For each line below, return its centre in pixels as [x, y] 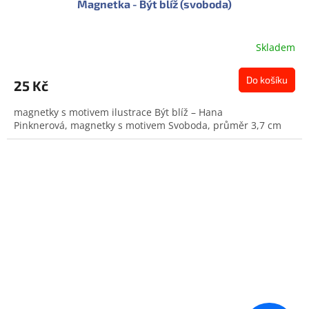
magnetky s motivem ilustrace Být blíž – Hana [118, 112]
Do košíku [267, 79]
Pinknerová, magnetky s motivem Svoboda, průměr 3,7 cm [148, 125]
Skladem [276, 48]
